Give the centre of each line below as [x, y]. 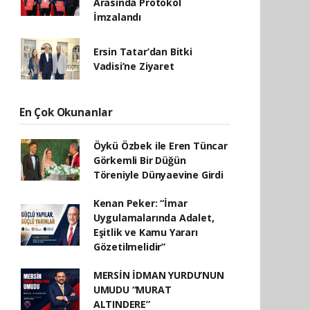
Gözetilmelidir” [129, 246]
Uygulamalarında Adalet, [154, 217]
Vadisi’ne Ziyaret [134, 66]
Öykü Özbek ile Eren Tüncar [160, 145]
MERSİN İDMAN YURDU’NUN [158, 275]
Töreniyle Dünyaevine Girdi [158, 174]
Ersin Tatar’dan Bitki [143, 51]
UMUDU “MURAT [132, 289]
